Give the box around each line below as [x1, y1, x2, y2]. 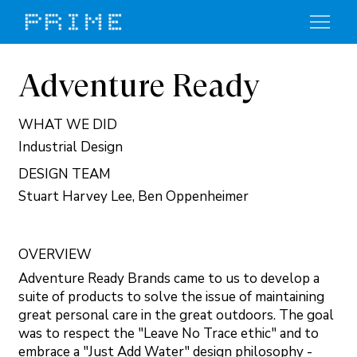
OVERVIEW [18, 245, 92, 265]
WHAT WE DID [18, 116, 117, 135]
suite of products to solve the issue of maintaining [18, 287, 324, 306]
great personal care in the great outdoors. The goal [18, 305, 334, 324]
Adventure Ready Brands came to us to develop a [18, 269, 320, 288]
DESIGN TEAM [18, 165, 111, 184]
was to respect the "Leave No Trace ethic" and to [18, 324, 319, 343]
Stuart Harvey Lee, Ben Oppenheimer [18, 187, 249, 206]
